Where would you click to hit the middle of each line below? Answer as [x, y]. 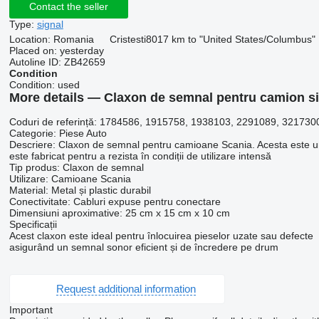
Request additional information [126, 289]
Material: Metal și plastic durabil [80, 190]
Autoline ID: [35, 62]
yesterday [82, 51]
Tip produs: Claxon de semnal [76, 167]
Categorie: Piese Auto [58, 133]
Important [31, 309]
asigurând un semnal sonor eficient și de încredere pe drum [143, 247]
